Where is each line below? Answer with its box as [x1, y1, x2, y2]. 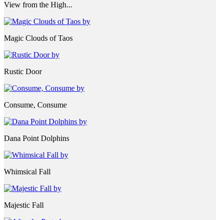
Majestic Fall [4, 200, 44, 209]
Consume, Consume [4, 100, 67, 109]
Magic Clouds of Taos [4, 33, 73, 42]
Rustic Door [4, 67, 42, 76]
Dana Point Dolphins [4, 134, 69, 142]
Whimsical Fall [4, 167, 51, 176]
